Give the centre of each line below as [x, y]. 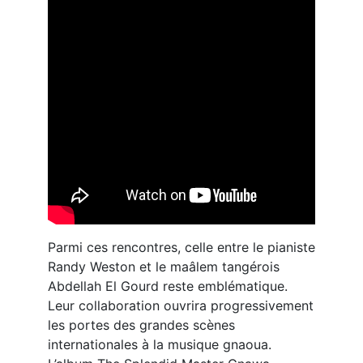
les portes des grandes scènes [141, 325]
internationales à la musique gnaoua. [160, 344]
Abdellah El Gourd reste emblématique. [168, 286]
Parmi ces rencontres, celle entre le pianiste [181, 247]
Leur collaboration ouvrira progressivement [181, 305]
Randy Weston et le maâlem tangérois [164, 267]
